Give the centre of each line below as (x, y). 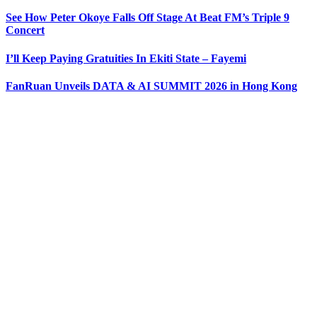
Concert (25, 30)
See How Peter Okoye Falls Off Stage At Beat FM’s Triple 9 (148, 18)
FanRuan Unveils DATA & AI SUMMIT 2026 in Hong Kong (151, 86)
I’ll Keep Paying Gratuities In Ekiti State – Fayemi (126, 58)
